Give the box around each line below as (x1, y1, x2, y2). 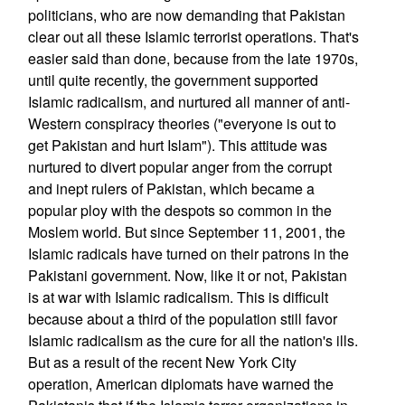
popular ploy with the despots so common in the (27, 200, 332, 221)
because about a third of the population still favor (27, 308, 337, 329)
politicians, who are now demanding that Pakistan (27, 5, 345, 25)
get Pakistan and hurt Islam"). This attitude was (27, 135, 327, 155)
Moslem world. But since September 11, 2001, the (27, 221, 345, 242)
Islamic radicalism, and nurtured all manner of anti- (27, 91, 350, 112)
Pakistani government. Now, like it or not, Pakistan (27, 265, 347, 286)
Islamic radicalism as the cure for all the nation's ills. (27, 330, 358, 351)
